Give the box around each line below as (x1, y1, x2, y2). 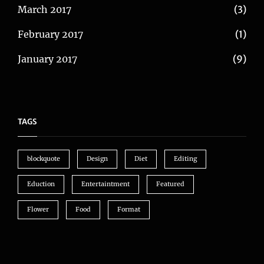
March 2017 (18, 4, 71, 16)
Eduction (27, 180, 55, 189)
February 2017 (18, 28, 83, 41)
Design (87, 155, 108, 163)
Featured (156, 180, 184, 189)
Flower (27, 206, 49, 214)
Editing (174, 155, 197, 163)
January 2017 (18, 53, 77, 65)
